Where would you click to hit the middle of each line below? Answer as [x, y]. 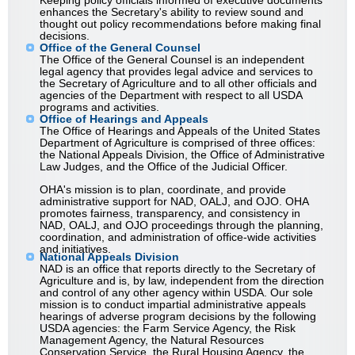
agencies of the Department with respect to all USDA [171, 95]
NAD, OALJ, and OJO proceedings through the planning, [181, 225]
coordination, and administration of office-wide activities [178, 237]
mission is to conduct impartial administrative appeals [173, 305]
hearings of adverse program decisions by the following [178, 317]
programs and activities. [99, 107]
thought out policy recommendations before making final [180, 24]
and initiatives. [75, 249]
